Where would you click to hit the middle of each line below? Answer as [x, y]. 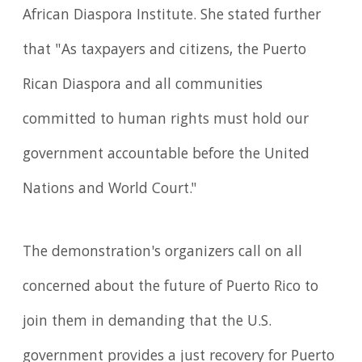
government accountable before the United [166, 155]
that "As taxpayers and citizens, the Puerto [165, 51]
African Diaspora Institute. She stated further [172, 16]
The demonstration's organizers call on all [163, 253]
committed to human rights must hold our [166, 120]
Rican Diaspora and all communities [143, 85]
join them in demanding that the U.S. [147, 322]
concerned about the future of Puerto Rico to [171, 287]
